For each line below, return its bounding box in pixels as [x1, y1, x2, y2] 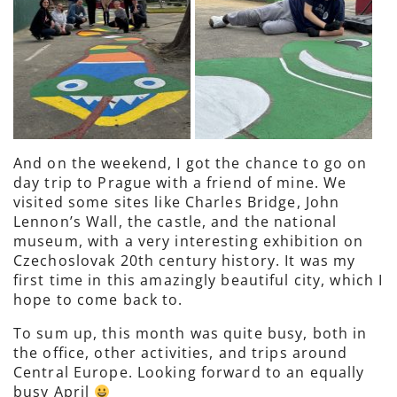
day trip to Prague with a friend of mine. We [13, 173, 347, 192]
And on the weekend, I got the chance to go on [13, 153, 368, 173]
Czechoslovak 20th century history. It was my [13, 251, 356, 270]
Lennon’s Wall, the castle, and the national [13, 212, 338, 231]
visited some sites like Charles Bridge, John [13, 192, 340, 212]
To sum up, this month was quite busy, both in [13, 323, 368, 343]
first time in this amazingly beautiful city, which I [13, 270, 384, 290]
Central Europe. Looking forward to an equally [13, 362, 365, 382]
